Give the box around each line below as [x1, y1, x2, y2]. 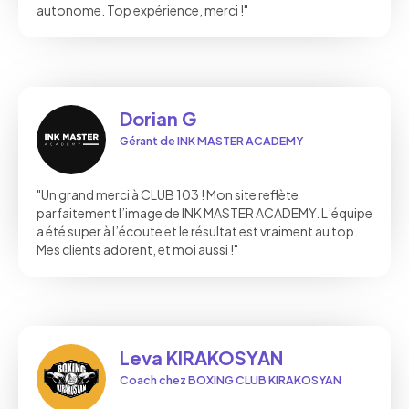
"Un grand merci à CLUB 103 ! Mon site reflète [37, 186, 299, 204]
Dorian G [120, 107, 196, 131]
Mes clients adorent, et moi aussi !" [37, 241, 238, 258]
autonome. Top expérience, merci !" [37, 2, 248, 19]
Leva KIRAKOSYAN [120, 346, 283, 370]
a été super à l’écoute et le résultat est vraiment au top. [37, 223, 358, 240]
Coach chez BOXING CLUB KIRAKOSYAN [120, 372, 341, 388]
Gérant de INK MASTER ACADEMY [120, 133, 303, 149]
